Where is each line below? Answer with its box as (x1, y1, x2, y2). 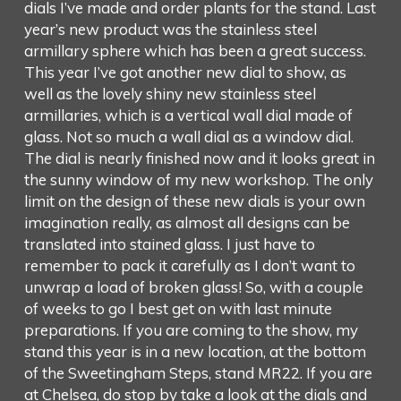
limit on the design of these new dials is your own (23, 191, 365, 210)
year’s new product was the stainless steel (23, 19, 317, 38)
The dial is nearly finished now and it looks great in (23, 148, 375, 167)
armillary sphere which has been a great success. (23, 40, 366, 60)
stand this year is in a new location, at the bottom (23, 341, 366, 361)
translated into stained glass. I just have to (23, 234, 315, 253)
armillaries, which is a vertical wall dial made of (23, 105, 353, 124)
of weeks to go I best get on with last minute (23, 298, 332, 318)
